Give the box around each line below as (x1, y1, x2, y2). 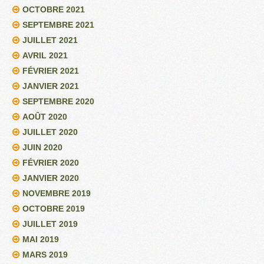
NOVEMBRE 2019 (22, 188, 91, 198)
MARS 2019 (22, 249, 68, 259)
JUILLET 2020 (22, 127, 78, 137)
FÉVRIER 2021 (22, 65, 79, 75)
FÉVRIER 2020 (22, 157, 79, 167)
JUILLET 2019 (22, 219, 78, 229)
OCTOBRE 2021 (22, 4, 85, 14)
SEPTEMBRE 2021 (22, 19, 94, 29)
